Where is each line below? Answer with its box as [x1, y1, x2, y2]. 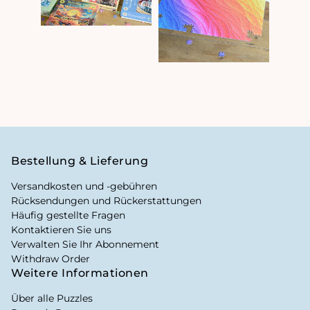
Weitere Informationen [11, 266, 149, 280]
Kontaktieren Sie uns [11, 223, 111, 236]
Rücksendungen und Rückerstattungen [11, 194, 201, 207]
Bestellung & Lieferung [11, 154, 148, 167]
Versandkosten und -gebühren [11, 179, 157, 192]
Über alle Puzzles [11, 291, 93, 304]
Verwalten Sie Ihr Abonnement [11, 237, 159, 250]
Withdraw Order [11, 252, 90, 265]
